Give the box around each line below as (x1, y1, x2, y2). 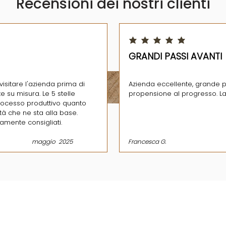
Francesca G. (128, 137, 166, 146)
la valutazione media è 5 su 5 (128, 39, 207, 47)
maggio (31, 137, 55, 146)
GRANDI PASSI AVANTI (128, 50, 222, 63)
